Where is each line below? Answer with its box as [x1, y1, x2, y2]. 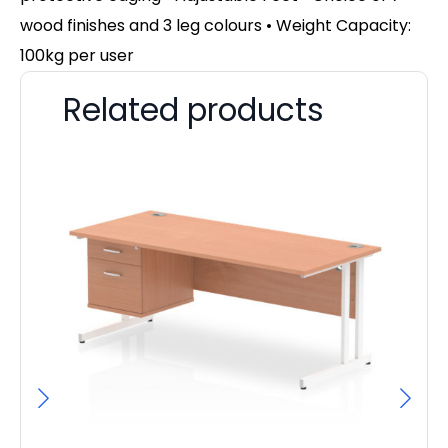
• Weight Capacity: [266, 13, 411, 37]
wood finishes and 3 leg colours [20, 13, 266, 37]
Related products [63, 87, 324, 132]
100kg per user [20, 43, 134, 67]
